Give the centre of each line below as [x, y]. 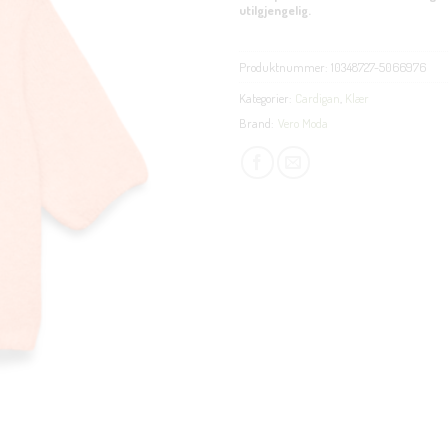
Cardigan [317, 98]
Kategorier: [267, 98]
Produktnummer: [285, 67]
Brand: [256, 123]
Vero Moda [303, 123]
